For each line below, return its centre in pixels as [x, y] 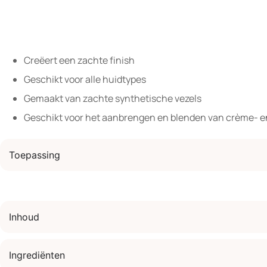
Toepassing [35, 155]
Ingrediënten [37, 255]
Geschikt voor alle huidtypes [85, 79]
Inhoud [24, 217]
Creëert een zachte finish [79, 60]
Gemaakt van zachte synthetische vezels [113, 98]
